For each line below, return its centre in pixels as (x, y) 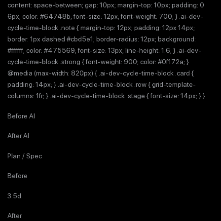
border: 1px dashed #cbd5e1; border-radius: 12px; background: (102, 39)
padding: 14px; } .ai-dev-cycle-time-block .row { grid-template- (102, 84)
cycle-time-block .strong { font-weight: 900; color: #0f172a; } (98, 62)
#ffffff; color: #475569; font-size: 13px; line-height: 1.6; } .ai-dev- (104, 50)
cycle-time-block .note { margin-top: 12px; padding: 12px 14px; (101, 28)
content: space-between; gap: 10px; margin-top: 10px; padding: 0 (106, 5)
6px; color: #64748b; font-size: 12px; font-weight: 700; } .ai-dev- (105, 16)
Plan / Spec (25, 156)
